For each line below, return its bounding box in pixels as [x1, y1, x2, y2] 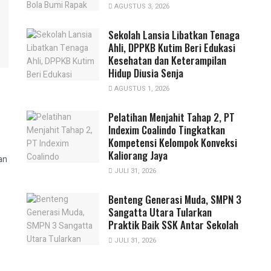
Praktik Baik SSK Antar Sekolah [108, 217, 241, 232]
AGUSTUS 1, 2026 [113, 83, 169, 94]
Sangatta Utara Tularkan [108, 204, 212, 220]
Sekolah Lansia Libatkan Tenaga [108, 27, 240, 42]
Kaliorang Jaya [108, 147, 170, 163]
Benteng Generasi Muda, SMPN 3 [108, 191, 241, 207]
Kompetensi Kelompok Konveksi [108, 134, 237, 150]
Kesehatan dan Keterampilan [108, 52, 226, 68]
